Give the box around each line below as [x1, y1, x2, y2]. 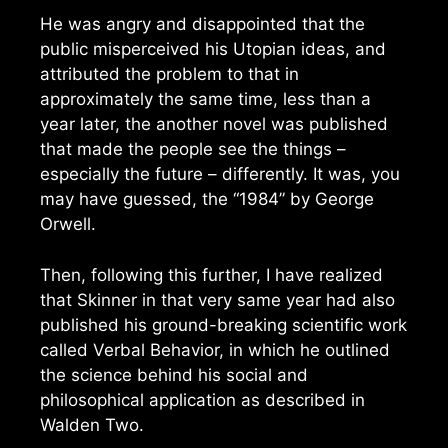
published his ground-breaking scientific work [40, 314, 407, 335]
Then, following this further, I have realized [40, 264, 383, 285]
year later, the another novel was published [40, 114, 388, 135]
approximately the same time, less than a [40, 89, 371, 110]
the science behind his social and [40, 364, 308, 385]
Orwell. [40, 214, 96, 235]
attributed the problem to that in [40, 64, 299, 85]
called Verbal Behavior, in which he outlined [40, 339, 390, 360]
